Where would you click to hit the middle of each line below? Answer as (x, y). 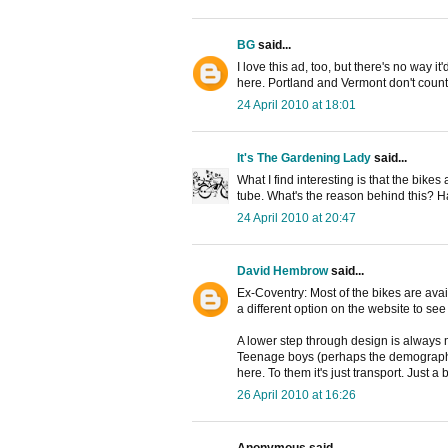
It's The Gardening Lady (304, 158)
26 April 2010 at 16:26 (296, 395)
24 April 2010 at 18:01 (296, 105)
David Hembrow (282, 271)
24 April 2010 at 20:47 (296, 218)
